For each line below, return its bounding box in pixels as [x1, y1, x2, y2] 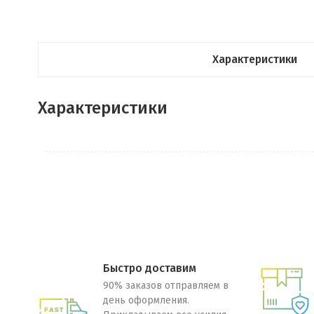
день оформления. [102, 294, 189, 306]
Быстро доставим [102, 261, 196, 275]
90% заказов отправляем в [102, 280, 228, 292]
